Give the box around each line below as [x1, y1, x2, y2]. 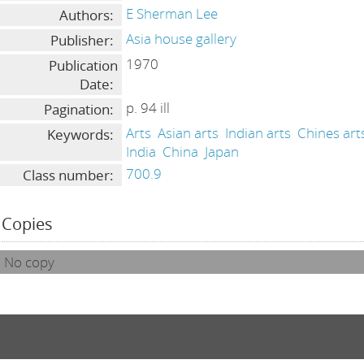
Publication [49, 56, 119, 75]
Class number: [23, 166, 115, 184]
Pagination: [44, 100, 115, 119]
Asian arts [158, 123, 219, 142]
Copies [2, 212, 54, 235]
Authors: [59, 6, 115, 24]
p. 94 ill [126, 98, 171, 117]
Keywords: [47, 125, 115, 144]
